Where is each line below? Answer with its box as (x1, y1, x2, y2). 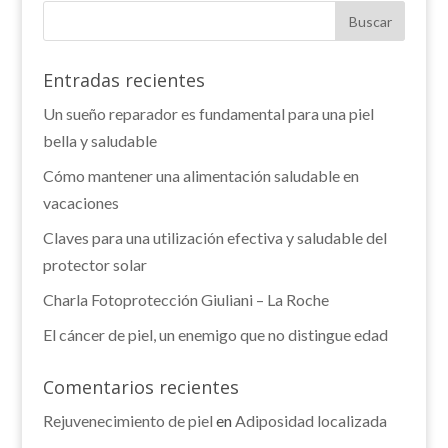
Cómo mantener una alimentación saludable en (42, 166, 359, 185)
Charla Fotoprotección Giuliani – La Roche (42, 290, 329, 309)
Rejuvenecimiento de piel (42, 411, 213, 430)
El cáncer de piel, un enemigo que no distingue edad (42, 325, 388, 344)
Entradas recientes (42, 68, 205, 92)
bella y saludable (42, 131, 157, 150)
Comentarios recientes (42, 375, 239, 399)
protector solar (42, 255, 147, 274)
